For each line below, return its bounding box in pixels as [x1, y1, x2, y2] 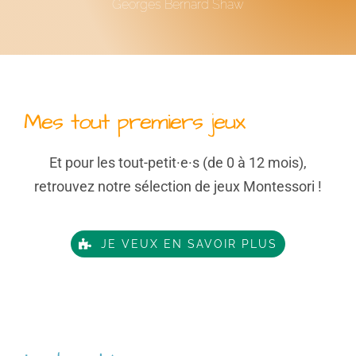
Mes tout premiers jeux [23, 106, 245, 137]
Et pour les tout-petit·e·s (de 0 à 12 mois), [49, 153, 307, 171]
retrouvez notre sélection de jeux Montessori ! [34, 177, 322, 195]
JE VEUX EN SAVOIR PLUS [100, 237, 277, 250]
